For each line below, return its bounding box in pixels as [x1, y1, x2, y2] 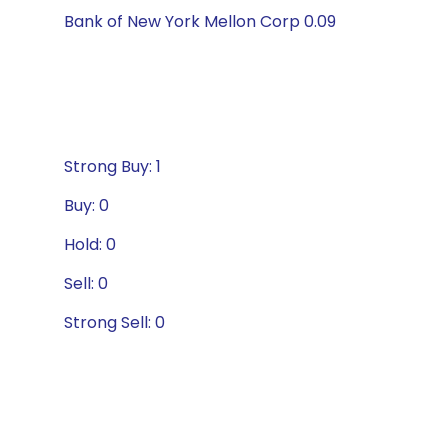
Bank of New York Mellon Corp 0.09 [64, 10, 336, 33]
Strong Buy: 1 [64, 155, 161, 178]
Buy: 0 [64, 194, 109, 217]
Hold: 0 [64, 233, 116, 256]
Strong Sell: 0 [64, 311, 165, 334]
